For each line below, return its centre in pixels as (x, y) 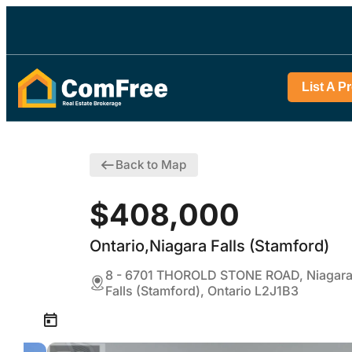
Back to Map (150, 165)
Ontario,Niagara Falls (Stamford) (209, 246)
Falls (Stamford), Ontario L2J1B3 (202, 291)
